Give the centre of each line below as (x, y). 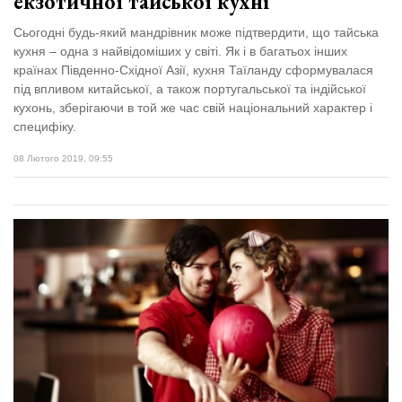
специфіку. (45, 127)
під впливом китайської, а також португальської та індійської (190, 89)
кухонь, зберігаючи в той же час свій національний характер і (193, 108)
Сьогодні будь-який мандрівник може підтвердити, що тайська (196, 33)
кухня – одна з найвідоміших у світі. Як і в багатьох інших (180, 52)
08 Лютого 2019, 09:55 (63, 159)
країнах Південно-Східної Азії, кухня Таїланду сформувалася (193, 70)
